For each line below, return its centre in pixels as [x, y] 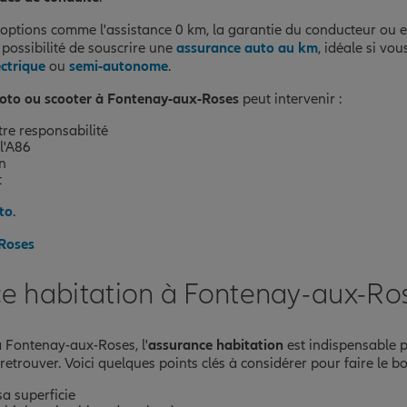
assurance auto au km [247, 48]
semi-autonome [119, 66]
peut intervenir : [290, 99]
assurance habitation [216, 345]
